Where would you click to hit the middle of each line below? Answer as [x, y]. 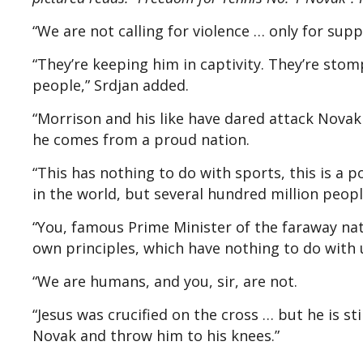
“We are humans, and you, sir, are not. [165, 281]
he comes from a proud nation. [141, 139]
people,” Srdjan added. [111, 85]
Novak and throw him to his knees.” [156, 335]
